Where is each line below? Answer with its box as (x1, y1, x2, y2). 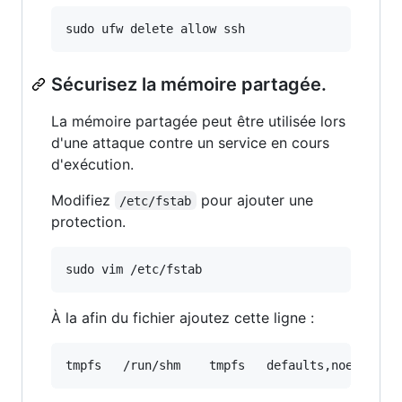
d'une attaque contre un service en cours (51, 133, 329, 152)
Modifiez (51, 190, 115, 209)
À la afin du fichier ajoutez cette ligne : (51, 308, 314, 327)
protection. (51, 212, 126, 231)
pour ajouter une (196, 190, 318, 209)
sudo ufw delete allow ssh (66, 21, 245, 36)
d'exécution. (51, 154, 134, 173)
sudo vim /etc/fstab (66, 261, 202, 276)
